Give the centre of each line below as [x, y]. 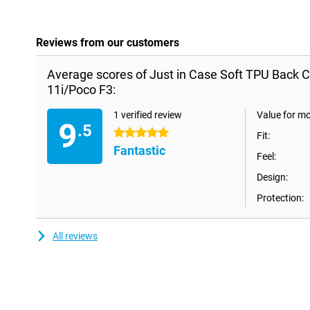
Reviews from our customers [108, 43]
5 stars [128, 133]
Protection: [280, 198]
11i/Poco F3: [81, 90]
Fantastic [139, 151]
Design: [272, 177]
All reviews [75, 236]
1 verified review [148, 115]
